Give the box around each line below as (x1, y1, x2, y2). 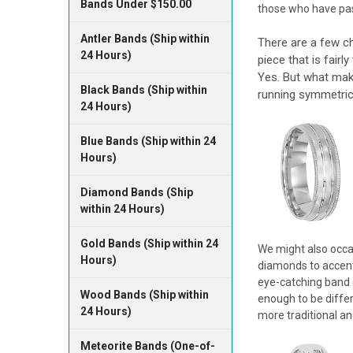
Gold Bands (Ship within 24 (80, 236, 218, 250)
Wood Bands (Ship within (80, 288, 209, 301)
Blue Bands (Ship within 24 (80, 134, 216, 147)
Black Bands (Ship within (80, 83, 207, 96)
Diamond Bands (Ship (80, 185, 193, 199)
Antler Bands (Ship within (80, 32, 210, 45)
